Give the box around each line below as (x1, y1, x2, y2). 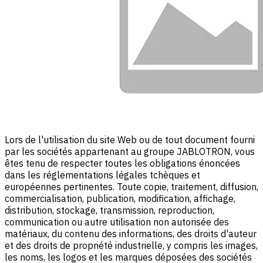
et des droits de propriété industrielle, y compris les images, (5, 240, 258, 252)
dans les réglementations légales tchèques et (5, 169, 200, 181)
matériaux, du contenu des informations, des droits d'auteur (5, 228, 257, 240)
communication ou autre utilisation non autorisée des (5, 216, 229, 228)
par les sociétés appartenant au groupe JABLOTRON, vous (5, 146, 255, 158)
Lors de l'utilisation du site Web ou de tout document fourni (5, 134, 255, 146)
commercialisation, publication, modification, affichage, (5, 193, 235, 205)
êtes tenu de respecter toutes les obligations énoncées (5, 157, 240, 170)
